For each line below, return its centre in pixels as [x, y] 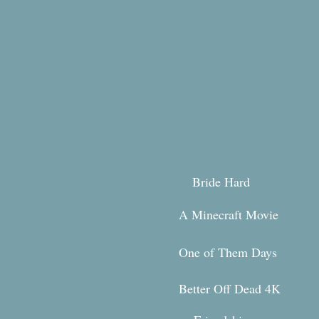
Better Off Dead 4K [230, 288]
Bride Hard [221, 182]
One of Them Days [230, 252]
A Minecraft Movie [229, 214]
